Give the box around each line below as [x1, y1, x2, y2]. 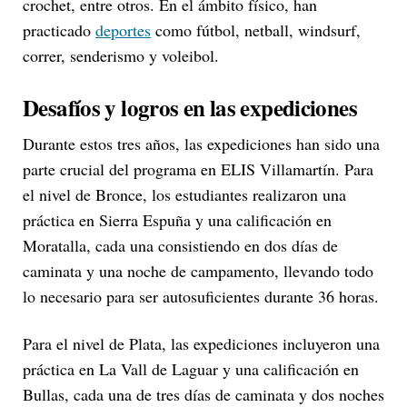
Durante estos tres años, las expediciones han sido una [23, 132, 380, 154]
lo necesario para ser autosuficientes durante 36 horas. [23, 284, 379, 307]
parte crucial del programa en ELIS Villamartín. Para [23, 157, 373, 180]
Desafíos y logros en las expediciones [23, 91, 357, 125]
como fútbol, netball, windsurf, [151, 19, 361, 42]
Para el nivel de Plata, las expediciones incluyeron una [23, 332, 380, 354]
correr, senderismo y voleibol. [23, 45, 219, 67]
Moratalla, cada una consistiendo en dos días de [23, 233, 338, 256]
